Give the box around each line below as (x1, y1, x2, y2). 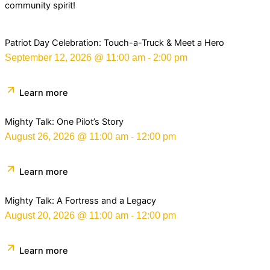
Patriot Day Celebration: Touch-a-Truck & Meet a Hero (5, 37, 224, 49)
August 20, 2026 (5, 210, 75, 221)
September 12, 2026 (5, 52, 92, 63)
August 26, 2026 (5, 131, 75, 142)
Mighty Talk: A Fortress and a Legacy (5, 195, 156, 207)
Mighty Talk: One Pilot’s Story (5, 116, 124, 128)
